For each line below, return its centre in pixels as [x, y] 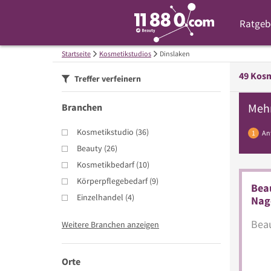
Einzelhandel [100, 197]
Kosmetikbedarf [106, 164]
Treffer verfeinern [107, 79]
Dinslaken [175, 54]
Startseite [76, 54]
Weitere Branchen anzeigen [110, 224]
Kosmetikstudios [125, 54]
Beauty [90, 148]
